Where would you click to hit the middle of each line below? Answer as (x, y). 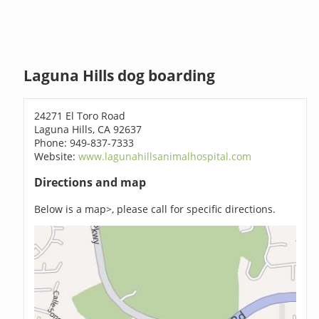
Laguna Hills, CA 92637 (88, 129)
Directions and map (90, 183)
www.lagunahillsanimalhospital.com (165, 156)
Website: (57, 156)
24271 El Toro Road (80, 115)
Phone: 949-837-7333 (84, 142)
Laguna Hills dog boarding (120, 76)
